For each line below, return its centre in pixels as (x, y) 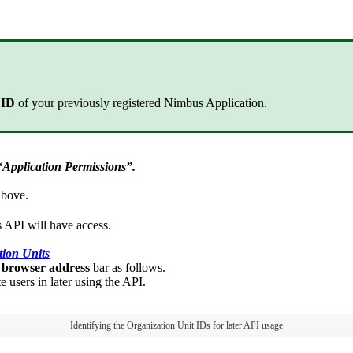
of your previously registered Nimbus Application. (143, 103)
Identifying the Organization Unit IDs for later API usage (176, 326)
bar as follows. (131, 268)
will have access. (69, 225)
